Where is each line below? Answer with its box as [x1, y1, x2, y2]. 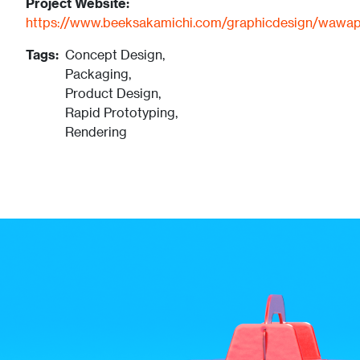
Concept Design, [64, 47, 165, 63]
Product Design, [64, 85, 161, 101]
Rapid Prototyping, [64, 104, 178, 121]
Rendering [64, 124, 127, 140]
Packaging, [64, 66, 131, 82]
